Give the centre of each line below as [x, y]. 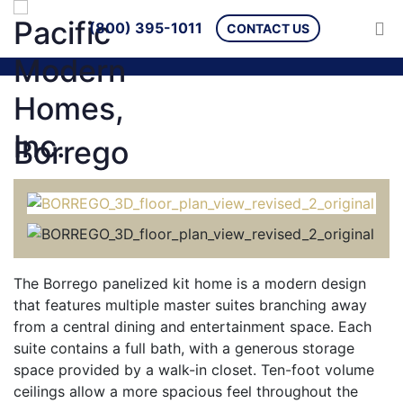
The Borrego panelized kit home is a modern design [190, 283]
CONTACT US [269, 28]
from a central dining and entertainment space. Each [193, 327]
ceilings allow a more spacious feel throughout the [186, 391]
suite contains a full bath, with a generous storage [184, 348]
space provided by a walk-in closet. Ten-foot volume [194, 370]
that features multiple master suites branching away [190, 305]
